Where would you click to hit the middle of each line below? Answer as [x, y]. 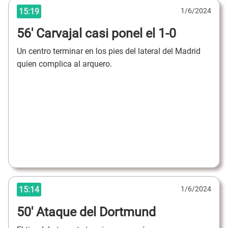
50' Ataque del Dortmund [86, 212]
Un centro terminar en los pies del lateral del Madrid [109, 51]
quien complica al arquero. [65, 64]
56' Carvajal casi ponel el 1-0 [96, 34]
